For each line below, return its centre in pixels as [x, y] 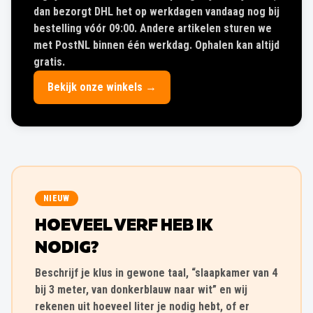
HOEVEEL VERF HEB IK [124, 226]
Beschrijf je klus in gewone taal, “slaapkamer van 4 [156, 273]
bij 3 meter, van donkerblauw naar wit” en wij [141, 290]
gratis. [49, 62]
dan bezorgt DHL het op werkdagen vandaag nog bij [156, 12]
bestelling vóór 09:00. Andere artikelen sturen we [153, 28]
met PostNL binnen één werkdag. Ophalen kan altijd [156, 45]
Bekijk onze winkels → [102, 87]
